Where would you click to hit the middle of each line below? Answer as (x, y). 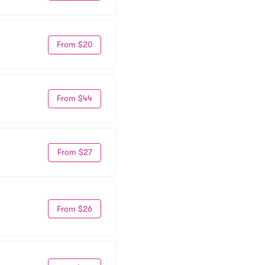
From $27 (75, 152)
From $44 (75, 98)
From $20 (75, 44)
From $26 (75, 209)
